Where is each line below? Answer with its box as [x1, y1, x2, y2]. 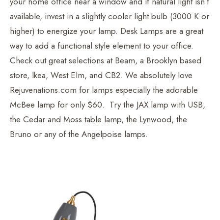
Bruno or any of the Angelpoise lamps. [10, 128, 153, 140]
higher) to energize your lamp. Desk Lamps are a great [10, 25, 203, 37]
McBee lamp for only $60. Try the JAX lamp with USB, [10, 98, 205, 110]
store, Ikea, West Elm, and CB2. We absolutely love [10, 69, 192, 81]
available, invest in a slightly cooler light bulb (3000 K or [10, 10, 209, 22]
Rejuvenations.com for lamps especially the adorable [10, 83, 198, 96]
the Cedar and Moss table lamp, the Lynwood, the [10, 113, 187, 125]
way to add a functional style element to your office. [10, 39, 193, 52]
